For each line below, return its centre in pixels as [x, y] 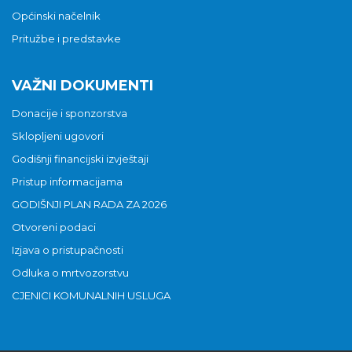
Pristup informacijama [67, 181]
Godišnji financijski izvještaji [80, 158]
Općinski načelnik [56, 15]
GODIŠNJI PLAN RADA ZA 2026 [89, 204]
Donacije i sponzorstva [70, 113]
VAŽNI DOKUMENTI [82, 85]
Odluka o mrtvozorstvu [70, 272]
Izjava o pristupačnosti [68, 249]
